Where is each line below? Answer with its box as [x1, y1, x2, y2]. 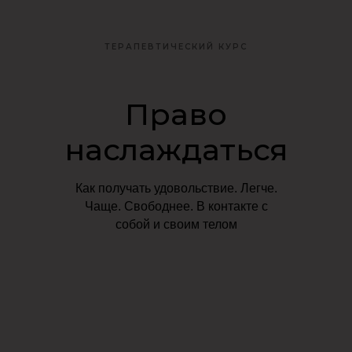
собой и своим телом [115, 218, 237, 231]
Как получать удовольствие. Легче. [75, 181, 277, 195]
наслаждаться [64, 131, 288, 168]
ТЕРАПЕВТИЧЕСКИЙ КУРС [104, 42, 247, 52]
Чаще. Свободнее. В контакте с [84, 200, 268, 213]
